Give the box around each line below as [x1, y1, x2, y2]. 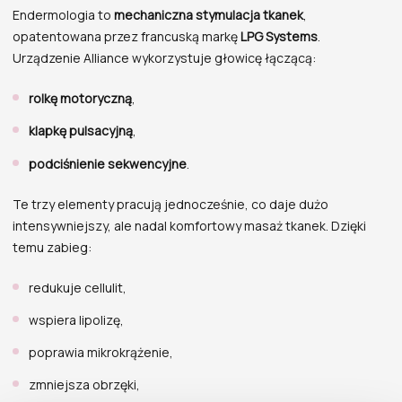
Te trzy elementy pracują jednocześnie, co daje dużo [13, 195, 328, 213]
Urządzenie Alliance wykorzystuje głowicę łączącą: [13, 49, 316, 67]
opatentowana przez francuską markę [13, 28, 240, 46]
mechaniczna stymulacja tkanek [114, 6, 303, 24]
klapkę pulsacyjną [28, 122, 133, 140]
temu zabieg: [13, 238, 92, 256]
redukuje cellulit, [28, 278, 127, 296]
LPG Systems [240, 28, 318, 46]
